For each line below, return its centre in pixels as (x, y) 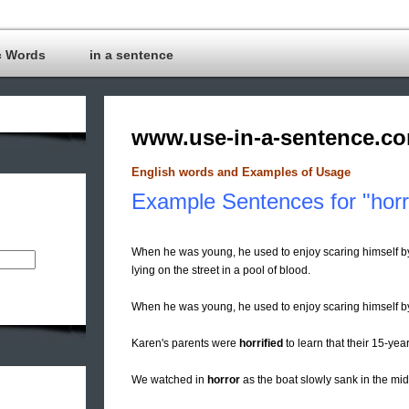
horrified (261, 344)
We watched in (169, 380)
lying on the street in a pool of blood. (221, 271)
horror (224, 380)
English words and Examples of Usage (241, 173)
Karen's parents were (185, 344)
